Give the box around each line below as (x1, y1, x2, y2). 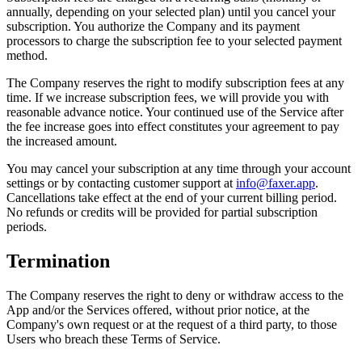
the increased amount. (6, 134, 117, 149)
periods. (6, 220, 47, 234)
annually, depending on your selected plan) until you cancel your (6, 5, 335, 19)
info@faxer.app (236, 176, 315, 191)
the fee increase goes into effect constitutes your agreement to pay (6, 120, 339, 134)
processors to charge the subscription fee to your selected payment (6, 34, 342, 48)
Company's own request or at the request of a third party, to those (6, 318, 337, 332)
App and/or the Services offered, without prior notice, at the (6, 303, 309, 318)
